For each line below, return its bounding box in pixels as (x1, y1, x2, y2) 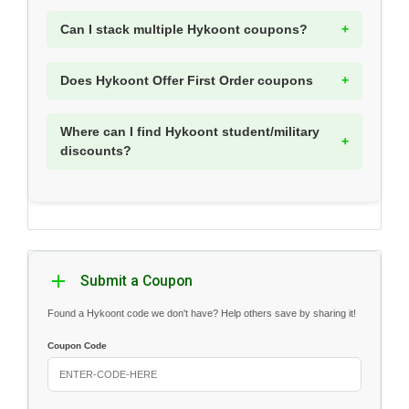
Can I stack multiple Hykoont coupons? (60, 22, 308, 37)
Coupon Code (47, 340, 107, 351)
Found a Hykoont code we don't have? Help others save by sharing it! (47, 307, 356, 319)
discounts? (60, 143, 131, 159)
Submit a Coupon (80, 272, 193, 289)
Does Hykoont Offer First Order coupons (60, 73, 313, 89)
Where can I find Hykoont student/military (60, 124, 320, 140)
